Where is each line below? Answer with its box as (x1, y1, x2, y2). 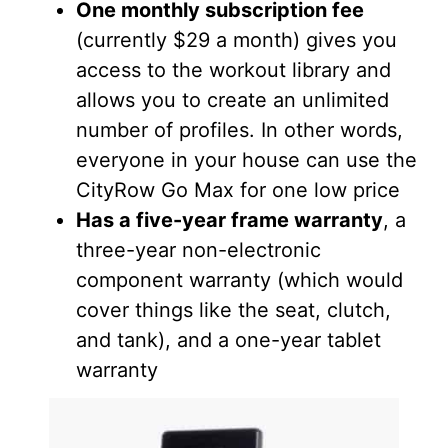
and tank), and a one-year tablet (76, 327, 381, 352)
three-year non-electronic (76, 237, 321, 262)
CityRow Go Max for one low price (76, 177, 400, 202)
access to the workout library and (76, 57, 391, 82)
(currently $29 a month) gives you (76, 27, 397, 52)
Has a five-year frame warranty (76, 207, 383, 232)
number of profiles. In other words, (76, 117, 403, 142)
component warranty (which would (76, 267, 403, 292)
